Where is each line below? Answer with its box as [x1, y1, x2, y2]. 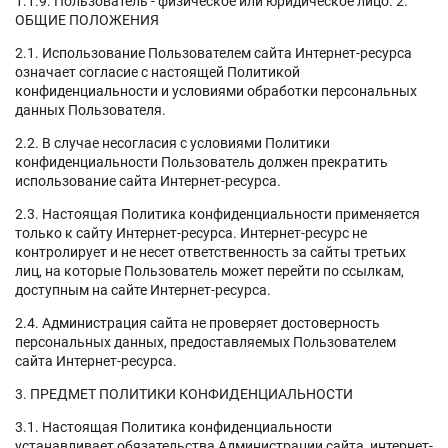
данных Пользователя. [15, 101, 166, 118]
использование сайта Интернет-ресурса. [15, 172, 281, 189]
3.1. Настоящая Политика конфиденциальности [15, 418, 332, 435]
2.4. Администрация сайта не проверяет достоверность [15, 314, 380, 331]
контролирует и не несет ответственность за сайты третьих [15, 243, 406, 260]
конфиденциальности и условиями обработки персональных [15, 82, 417, 99]
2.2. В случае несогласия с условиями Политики [15, 134, 330, 151]
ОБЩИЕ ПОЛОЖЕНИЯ [15, 11, 159, 28]
